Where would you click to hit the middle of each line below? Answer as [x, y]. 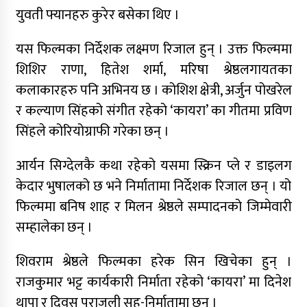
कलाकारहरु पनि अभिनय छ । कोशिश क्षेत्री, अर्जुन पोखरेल [153, 91]
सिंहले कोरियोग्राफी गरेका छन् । [92, 132]
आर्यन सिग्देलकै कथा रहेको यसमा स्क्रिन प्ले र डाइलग [153, 166]
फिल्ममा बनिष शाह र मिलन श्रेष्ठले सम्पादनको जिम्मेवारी [153, 207]
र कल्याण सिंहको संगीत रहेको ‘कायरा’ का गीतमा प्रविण [153, 111]
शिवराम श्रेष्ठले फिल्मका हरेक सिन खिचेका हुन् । [153, 262]
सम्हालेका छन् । [54, 228]
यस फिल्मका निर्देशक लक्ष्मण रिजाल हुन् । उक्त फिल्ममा [153, 50]
